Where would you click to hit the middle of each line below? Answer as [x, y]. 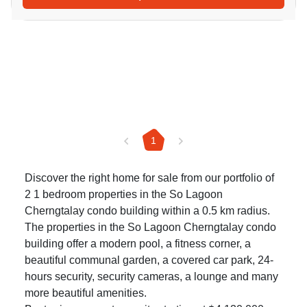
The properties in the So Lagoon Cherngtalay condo [150, 228]
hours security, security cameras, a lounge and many [151, 277]
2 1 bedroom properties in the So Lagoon [124, 195]
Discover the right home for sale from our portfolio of [149, 178]
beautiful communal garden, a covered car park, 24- [149, 260]
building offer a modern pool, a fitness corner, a [138, 244]
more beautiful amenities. [86, 293]
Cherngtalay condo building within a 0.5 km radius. [147, 211]
